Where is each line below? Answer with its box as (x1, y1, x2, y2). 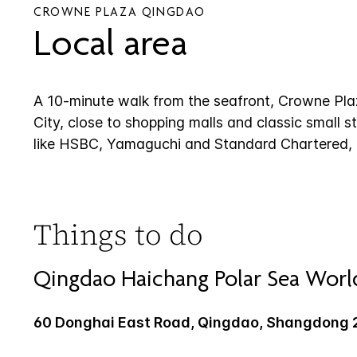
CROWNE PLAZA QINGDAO (33, 6, 206, 20)
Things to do (33, 214, 203, 254)
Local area (33, 27, 187, 66)
